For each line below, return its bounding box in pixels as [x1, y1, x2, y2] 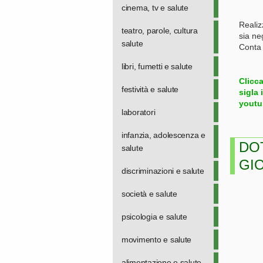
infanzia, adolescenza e [122, 130, 205, 140]
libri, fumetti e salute [122, 62, 193, 71]
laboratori [122, 107, 156, 117]
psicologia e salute [122, 212, 187, 221]
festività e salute [122, 85, 179, 94]
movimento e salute [122, 235, 192, 244]
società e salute [122, 189, 177, 198]
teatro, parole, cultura [122, 26, 198, 35]
